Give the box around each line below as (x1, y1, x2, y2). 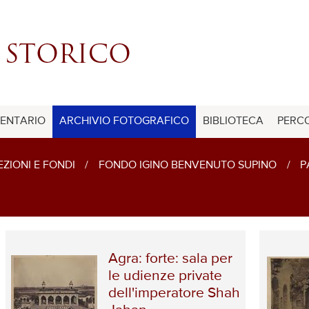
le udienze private (108, 269, 222, 284)
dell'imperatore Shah (108, 286, 240, 301)
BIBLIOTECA (203, 115, 263, 127)
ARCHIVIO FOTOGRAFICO (59, 115, 189, 127)
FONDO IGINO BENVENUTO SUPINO (98, 159, 277, 171)
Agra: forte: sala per (108, 252, 232, 267)
